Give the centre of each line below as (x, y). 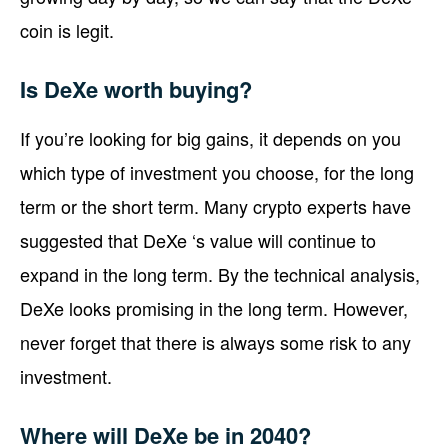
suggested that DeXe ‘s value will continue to (198, 239)
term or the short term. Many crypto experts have (215, 205)
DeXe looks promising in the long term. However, (214, 307)
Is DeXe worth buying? (136, 88)
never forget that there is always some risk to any (215, 341)
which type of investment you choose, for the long (217, 171)
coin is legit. (67, 29)
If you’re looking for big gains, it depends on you (210, 137)
